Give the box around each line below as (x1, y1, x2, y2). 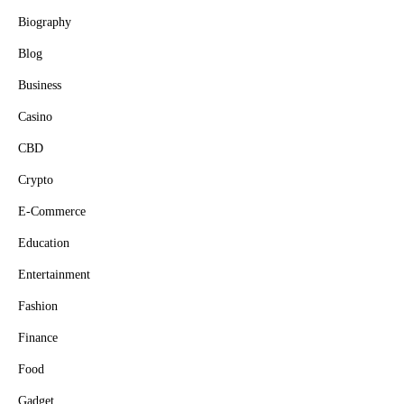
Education (18, 236, 69, 250)
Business (18, 78, 61, 92)
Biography (18, 15, 71, 29)
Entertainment (18, 268, 90, 281)
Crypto (18, 173, 53, 187)
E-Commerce (18, 205, 86, 218)
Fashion (18, 299, 58, 313)
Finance (18, 331, 58, 344)
